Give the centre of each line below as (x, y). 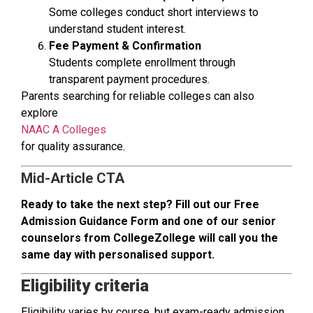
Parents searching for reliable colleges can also (138, 96)
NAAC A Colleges (64, 130)
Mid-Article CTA (73, 178)
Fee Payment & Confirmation (125, 46)
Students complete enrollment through (142, 63)
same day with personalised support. (118, 254)
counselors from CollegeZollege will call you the (150, 238)
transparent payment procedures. (129, 80)
